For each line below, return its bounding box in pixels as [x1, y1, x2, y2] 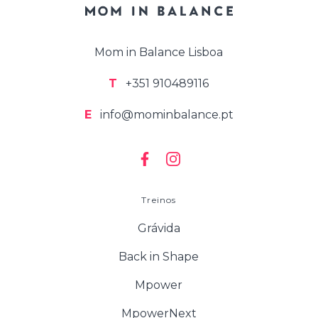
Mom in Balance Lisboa [94, 45, 224, 59]
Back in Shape [119, 250, 199, 263]
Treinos [141, 194, 177, 205]
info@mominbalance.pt [97, 108, 234, 121]
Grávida [137, 221, 180, 235]
